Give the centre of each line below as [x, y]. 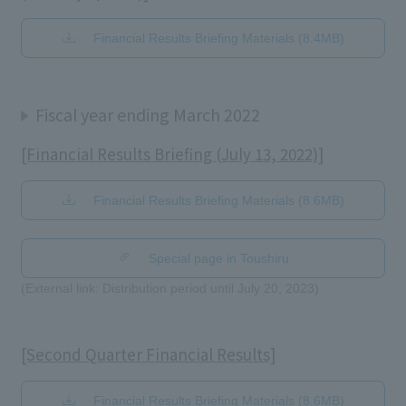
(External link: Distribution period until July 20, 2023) [169, 288]
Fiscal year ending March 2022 [147, 114]
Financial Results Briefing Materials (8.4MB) [218, 38]
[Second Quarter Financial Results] [148, 353]
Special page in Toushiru [218, 258]
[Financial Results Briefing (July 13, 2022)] [172, 153]
